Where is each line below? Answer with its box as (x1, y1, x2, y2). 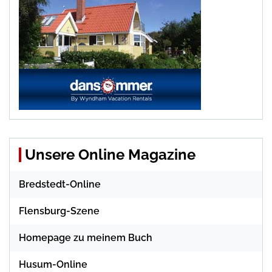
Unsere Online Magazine (25, 146, 195, 164)
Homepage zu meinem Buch (19, 232, 152, 244)
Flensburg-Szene (19, 205, 100, 217)
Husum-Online (19, 259, 87, 271)
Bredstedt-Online (19, 178, 101, 191)
